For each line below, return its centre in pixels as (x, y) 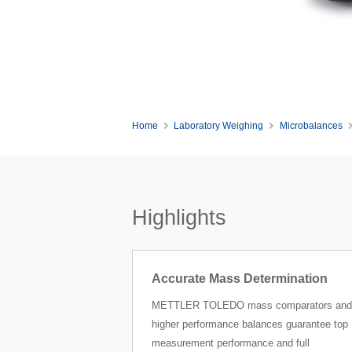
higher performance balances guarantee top (249, 324)
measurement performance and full (230, 343)
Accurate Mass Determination (239, 279)
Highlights (179, 218)
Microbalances (312, 126)
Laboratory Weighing (219, 126)
